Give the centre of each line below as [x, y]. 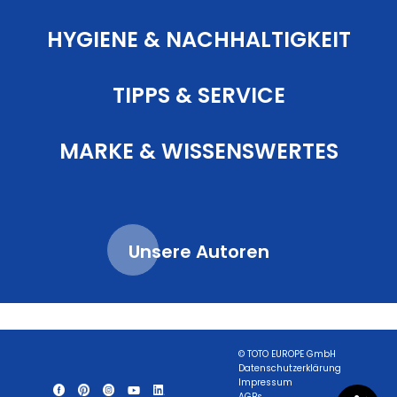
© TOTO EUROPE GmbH [288, 354]
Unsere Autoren [198, 251]
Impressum [266, 382]
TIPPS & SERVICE [198, 95]
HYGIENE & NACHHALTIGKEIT [198, 39]
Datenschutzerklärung [290, 368]
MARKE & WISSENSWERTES [198, 151]
